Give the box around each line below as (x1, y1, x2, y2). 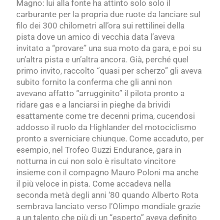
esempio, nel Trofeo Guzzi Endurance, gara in (16, 145, 181, 155)
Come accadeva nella (92, 179, 171, 189)
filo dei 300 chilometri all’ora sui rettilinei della (16, 21, 185, 31)
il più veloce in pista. (16, 179, 90, 189)
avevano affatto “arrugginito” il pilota (16, 88, 151, 99)
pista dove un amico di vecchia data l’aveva (16, 32, 175, 42)
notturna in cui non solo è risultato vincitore (16, 156, 176, 166)
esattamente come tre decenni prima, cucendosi (16, 111, 195, 121)
